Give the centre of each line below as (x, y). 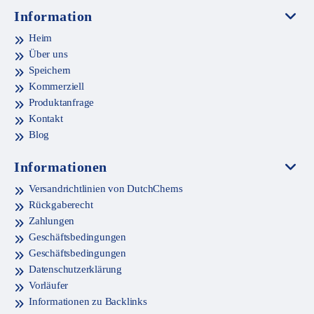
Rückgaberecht (61, 204)
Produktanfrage (62, 102)
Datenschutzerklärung (75, 269)
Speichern (50, 70)
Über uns (48, 54)
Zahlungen (52, 220)
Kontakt (46, 118)
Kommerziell (56, 86)
